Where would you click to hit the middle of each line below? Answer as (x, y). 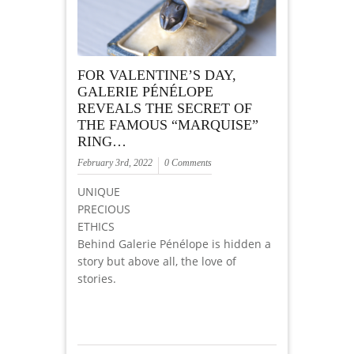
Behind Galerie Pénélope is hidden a (174, 244)
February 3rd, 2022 (115, 163)
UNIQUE (99, 192)
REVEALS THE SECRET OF (165, 109)
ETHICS (96, 227)
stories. (97, 279)
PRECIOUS (104, 209)
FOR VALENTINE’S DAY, (157, 75)
